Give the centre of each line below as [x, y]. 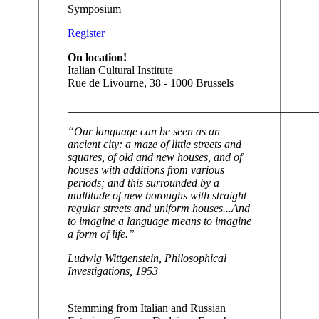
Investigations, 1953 [113, 271]
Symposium [94, 9]
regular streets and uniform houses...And [158, 208]
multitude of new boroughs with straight [157, 195]
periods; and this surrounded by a [143, 182]
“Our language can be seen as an [143, 131]
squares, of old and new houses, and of [155, 157]
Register [86, 33]
